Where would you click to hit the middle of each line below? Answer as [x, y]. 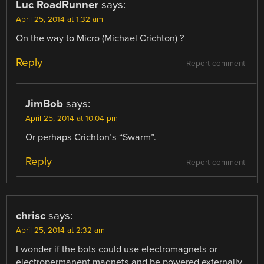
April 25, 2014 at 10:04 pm [72, 118]
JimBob [44, 103]
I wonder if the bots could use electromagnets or [117, 249]
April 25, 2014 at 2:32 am [61, 230]
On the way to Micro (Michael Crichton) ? [100, 38]
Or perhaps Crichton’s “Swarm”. [91, 137]
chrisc [31, 215]
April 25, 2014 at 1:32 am [60, 19]
